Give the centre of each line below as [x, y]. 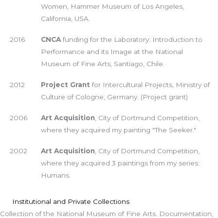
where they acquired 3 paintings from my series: [120, 163]
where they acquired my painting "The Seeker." [118, 130]
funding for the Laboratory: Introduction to [131, 39]
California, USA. [65, 18]
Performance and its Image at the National [112, 51]
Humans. [55, 175]
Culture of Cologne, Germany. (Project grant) [114, 97]
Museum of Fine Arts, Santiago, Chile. [102, 64]
